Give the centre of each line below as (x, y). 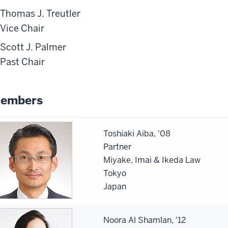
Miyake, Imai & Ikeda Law (152, 160)
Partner (117, 147)
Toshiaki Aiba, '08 (137, 133)
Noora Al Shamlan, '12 (145, 220)
